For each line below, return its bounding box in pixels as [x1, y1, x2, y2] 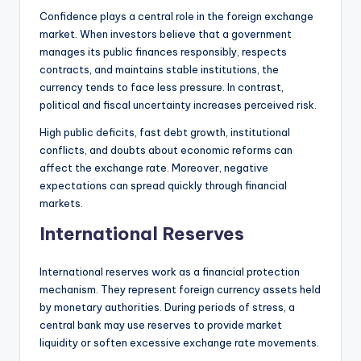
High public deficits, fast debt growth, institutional [39, 125, 290, 139]
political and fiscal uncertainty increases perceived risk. [39, 98, 317, 111]
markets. [39, 196, 83, 210]
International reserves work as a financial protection [39, 264, 300, 278]
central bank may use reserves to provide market [39, 317, 282, 331]
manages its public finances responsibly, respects [39, 44, 287, 58]
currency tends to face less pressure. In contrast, [39, 80, 284, 93]
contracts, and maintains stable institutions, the [39, 62, 279, 76]
